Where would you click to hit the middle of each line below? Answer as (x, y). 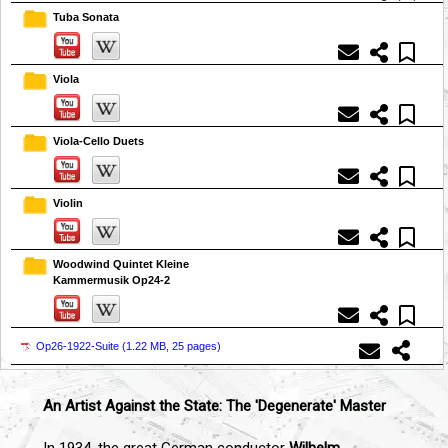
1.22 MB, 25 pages (171, 346)
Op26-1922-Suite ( (81, 346)
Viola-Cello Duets (98, 140)
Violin (68, 202)
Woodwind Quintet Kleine (121, 264)
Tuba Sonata (86, 17)
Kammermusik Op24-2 (111, 280)
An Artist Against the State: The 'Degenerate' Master (214, 406)
